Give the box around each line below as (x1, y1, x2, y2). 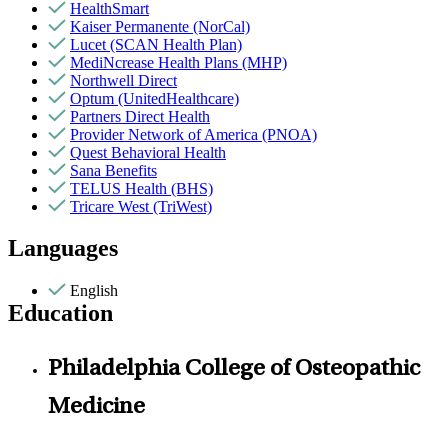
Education (8, 300, 113, 327)
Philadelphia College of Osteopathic (48, 358, 420, 383)
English (70, 282, 118, 300)
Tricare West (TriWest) (70, 197, 212, 215)
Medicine (48, 396, 145, 421)
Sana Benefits (70, 161, 157, 179)
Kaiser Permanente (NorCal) (70, 17, 250, 35)
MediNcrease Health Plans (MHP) (70, 53, 287, 71)
